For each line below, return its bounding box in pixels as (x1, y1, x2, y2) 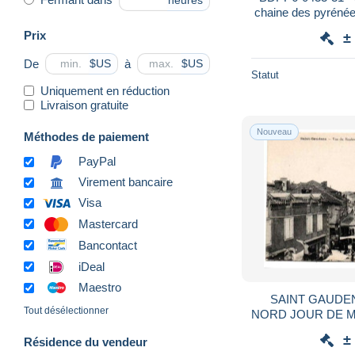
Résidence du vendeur (24, 335, 147, 349)
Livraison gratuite (40, 97, 128, 112)
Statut (251, 68, 279, 81)
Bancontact (78, 238, 137, 252)
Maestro (78, 281, 121, 295)
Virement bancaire (78, 175, 173, 189)
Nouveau (257, 126, 292, 136)
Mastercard (78, 216, 138, 231)
